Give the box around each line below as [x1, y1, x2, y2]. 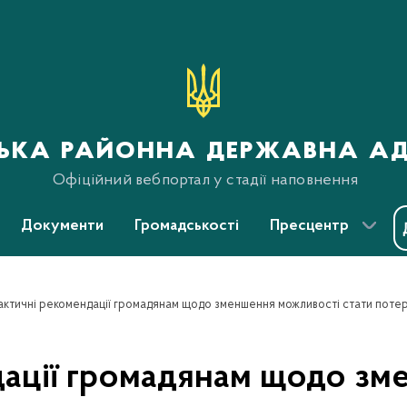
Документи [21, 218, 104, 234]
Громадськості [134, 218, 239, 234]
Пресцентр [270, 218, 349, 234]
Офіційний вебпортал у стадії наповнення [53, 172, 358, 189]
